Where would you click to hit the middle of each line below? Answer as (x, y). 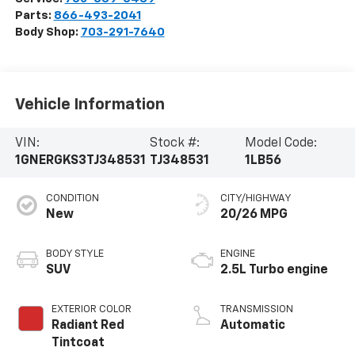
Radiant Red (88, 326)
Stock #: (174, 144)
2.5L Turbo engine (274, 271)
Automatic (253, 326)
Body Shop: (48, 32)
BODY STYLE (74, 254)
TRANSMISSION (257, 310)
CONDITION (72, 199)
